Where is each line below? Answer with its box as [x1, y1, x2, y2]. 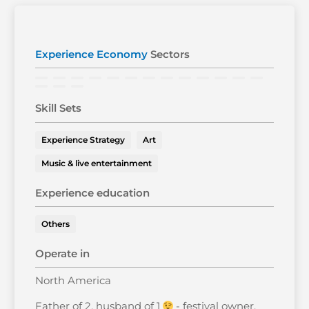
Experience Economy [35, 48, 148, 61]
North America [35, 274, 112, 288]
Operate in [35, 246, 90, 260]
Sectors [148, 48, 190, 61]
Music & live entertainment [41, 157, 152, 168]
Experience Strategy [41, 134, 126, 145]
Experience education [35, 186, 150, 199]
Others [41, 218, 70, 229]
